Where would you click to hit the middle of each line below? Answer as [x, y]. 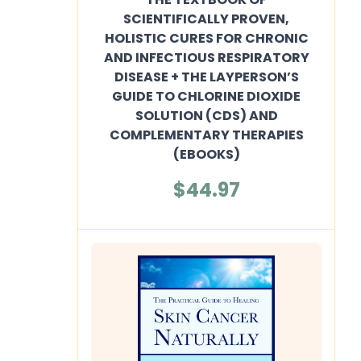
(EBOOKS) [206, 154]
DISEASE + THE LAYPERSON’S [206, 77]
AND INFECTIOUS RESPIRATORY [206, 58]
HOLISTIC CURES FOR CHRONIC [206, 38]
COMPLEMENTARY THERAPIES [206, 135]
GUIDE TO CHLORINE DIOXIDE [206, 96]
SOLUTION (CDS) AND [206, 116]
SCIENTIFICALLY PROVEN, [206, 19]
